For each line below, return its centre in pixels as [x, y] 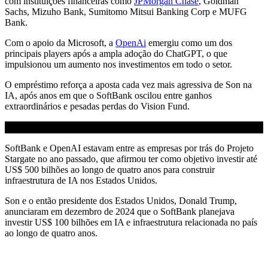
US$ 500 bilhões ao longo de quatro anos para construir [110, 169]
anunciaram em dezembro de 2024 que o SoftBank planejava [120, 211]
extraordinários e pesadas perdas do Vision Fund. [97, 106]
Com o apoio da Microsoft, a [60, 42]
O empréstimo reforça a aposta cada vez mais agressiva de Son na [128, 84]
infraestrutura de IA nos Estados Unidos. [81, 180]
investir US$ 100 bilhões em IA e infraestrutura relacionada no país [131, 222]
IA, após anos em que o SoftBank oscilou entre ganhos [108, 95]
